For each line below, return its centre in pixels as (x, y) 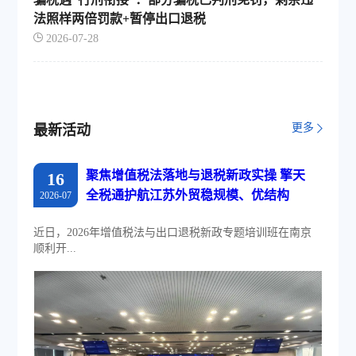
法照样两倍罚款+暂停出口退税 (120, 18)
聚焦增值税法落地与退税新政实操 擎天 (196, 175)
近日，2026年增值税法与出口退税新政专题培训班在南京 (173, 232)
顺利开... (55, 248)
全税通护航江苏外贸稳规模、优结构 (188, 195)
